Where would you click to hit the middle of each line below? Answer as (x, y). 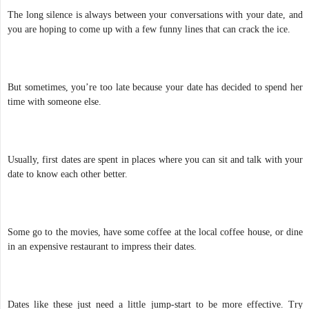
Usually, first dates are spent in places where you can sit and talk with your (155, 159)
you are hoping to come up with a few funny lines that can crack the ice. (149, 29)
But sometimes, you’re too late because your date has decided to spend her (155, 87)
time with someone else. (54, 101)
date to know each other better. (68, 174)
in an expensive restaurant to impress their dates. (102, 246)
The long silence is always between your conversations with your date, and (155, 14)
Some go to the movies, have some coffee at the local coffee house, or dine (155, 232)
